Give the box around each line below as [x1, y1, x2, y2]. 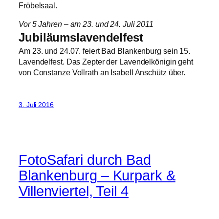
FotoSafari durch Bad [19, 152, 151, 168]
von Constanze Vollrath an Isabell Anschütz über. [19, 68, 186, 77]
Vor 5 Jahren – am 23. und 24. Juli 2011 [19, 20, 154, 29]
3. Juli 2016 [19, 101, 54, 109]
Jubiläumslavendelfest [19, 31, 143, 44]
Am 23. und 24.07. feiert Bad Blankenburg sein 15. [19, 46, 191, 56]
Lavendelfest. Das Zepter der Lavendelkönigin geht [19, 57, 194, 66]
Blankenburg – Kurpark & [19, 167, 175, 183]
